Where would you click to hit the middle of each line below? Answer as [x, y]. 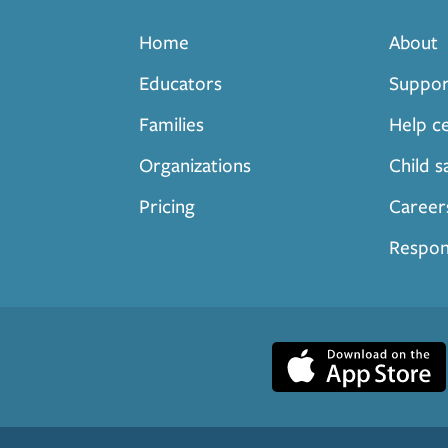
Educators [180, 82]
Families [171, 123]
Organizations [195, 164]
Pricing [167, 205]
